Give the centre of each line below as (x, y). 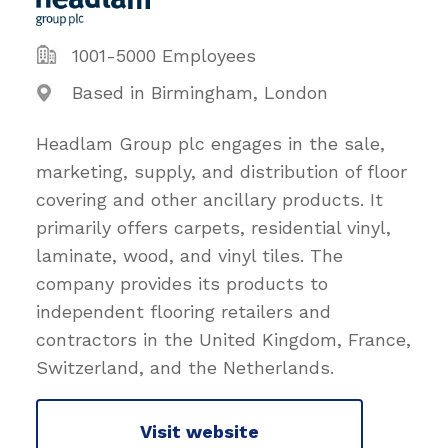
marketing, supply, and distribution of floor (221, 172)
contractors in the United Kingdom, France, (223, 340)
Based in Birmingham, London (200, 93)
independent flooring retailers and (183, 312)
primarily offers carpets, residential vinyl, (213, 228)
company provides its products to (182, 284)
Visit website (199, 431)
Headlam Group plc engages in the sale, (210, 144)
